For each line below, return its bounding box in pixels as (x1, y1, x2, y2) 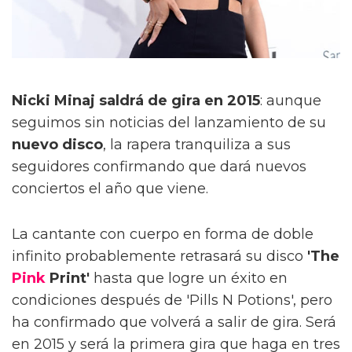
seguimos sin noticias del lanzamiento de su (12, 113, 326, 131)
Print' (46, 269, 90, 287)
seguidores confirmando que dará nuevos (12, 157, 306, 175)
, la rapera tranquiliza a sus (103, 135, 291, 153)
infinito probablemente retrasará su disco (12, 247, 303, 265)
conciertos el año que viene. (12, 179, 208, 197)
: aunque (260, 91, 321, 109)
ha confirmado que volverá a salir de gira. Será (12, 313, 336, 331)
